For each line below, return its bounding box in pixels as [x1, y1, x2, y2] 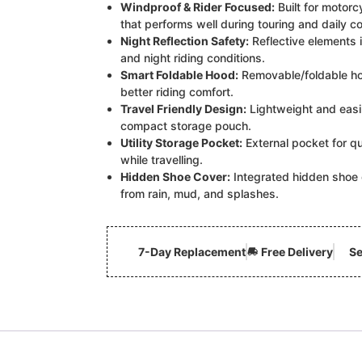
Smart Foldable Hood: [120, 67, 238, 82]
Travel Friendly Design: [120, 101, 246, 116]
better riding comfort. [120, 84, 234, 99]
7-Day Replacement [137, 244, 246, 259]
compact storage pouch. [120, 118, 251, 133]
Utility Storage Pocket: [120, 135, 242, 149]
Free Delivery [261, 244, 333, 259]
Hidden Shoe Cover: [120, 169, 230, 183]
